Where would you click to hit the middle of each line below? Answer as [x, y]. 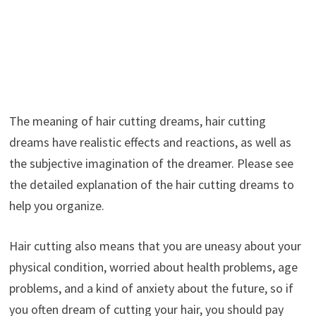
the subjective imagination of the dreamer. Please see [151, 163]
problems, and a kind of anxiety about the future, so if [151, 288]
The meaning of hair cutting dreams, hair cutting [137, 121]
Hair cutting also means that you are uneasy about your [155, 245]
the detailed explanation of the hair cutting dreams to [151, 184]
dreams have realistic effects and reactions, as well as [150, 142]
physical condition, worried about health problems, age [153, 267]
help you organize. [56, 205]
